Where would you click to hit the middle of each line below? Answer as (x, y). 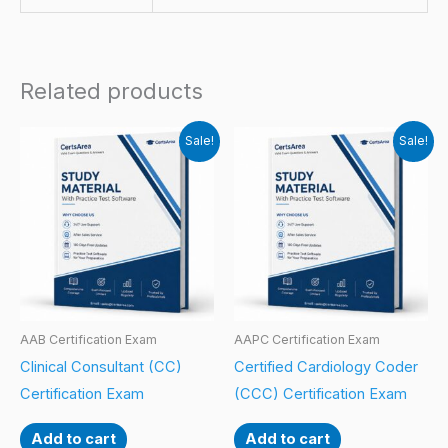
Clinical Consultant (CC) (101, 367)
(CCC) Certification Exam (320, 394)
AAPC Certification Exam (307, 340)
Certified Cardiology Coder (326, 367)
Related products (111, 91)
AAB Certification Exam (88, 340)
